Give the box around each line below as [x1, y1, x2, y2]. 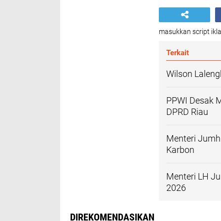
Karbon [166, 145, 194, 155]
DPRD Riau [166, 107, 208, 117]
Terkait [166, 48, 189, 57]
